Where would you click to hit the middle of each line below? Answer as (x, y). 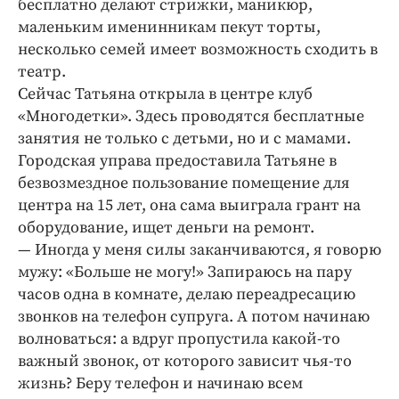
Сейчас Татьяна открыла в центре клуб (165, 94)
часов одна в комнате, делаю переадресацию (187, 295)
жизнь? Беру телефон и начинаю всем (160, 384)
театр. (42, 72)
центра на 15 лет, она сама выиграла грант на (189, 206)
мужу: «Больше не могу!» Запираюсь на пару (185, 273)
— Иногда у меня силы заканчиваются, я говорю (199, 250)
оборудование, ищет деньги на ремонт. (166, 228)
